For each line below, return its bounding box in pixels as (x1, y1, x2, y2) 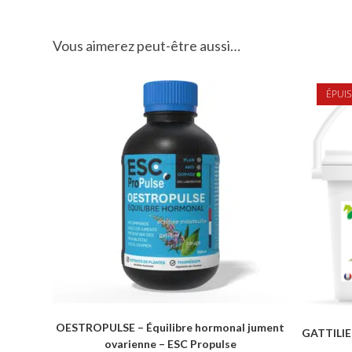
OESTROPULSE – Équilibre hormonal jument (56, 320, 285, 334)
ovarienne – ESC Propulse (104, 336, 236, 350)
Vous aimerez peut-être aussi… (53, 36, 241, 54)
